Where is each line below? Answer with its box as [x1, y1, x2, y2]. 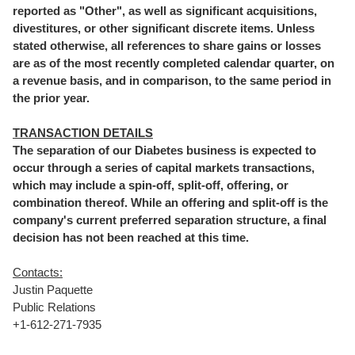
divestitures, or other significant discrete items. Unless [13, 21, 315, 35]
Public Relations [13, 300, 96, 314]
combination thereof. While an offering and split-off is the [13, 196, 328, 209]
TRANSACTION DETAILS [13, 126, 153, 139]
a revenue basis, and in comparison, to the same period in [13, 74, 331, 87]
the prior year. [13, 91, 90, 105]
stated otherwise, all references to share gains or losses [13, 39, 321, 52]
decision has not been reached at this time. [13, 231, 249, 244]
